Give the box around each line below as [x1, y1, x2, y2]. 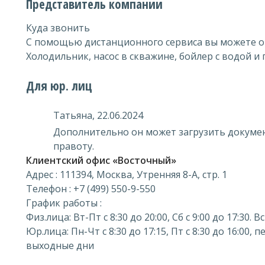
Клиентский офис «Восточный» [26, 154, 176, 167]
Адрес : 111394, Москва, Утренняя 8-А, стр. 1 [26, 168, 227, 181]
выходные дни [26, 239, 94, 252]
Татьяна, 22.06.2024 [53, 109, 143, 122]
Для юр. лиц [26, 77, 92, 94]
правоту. [53, 140, 94, 153]
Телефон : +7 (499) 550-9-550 [26, 182, 156, 195]
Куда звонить [26, 21, 90, 34]
